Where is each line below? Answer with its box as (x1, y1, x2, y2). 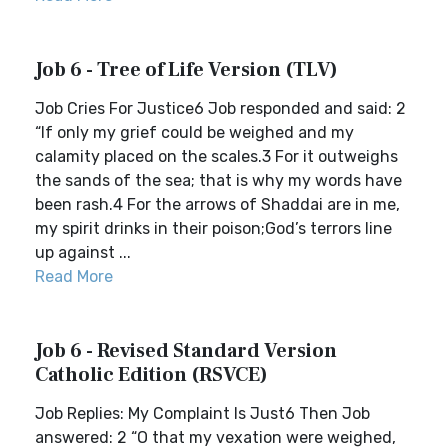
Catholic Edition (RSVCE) (35, 362, 268, 388)
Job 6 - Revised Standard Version (35, 338, 337, 364)
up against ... (35, 243, 131, 262)
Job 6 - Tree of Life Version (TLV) (35, 57, 338, 83)
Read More (35, 267, 113, 286)
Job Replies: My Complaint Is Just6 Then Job (35, 404, 370, 423)
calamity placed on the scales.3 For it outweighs (35, 147, 398, 166)
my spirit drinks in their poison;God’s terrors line (35, 219, 392, 238)
